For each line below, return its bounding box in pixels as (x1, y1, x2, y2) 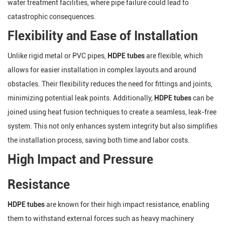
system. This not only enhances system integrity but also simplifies (8, 122, 217, 130)
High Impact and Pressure (8, 152, 153, 167)
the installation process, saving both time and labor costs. (8, 136, 190, 144)
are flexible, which (145, 52, 203, 60)
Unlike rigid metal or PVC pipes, (8, 52, 107, 60)
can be (191, 94, 213, 102)
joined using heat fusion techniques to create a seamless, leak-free (8, 108, 216, 116)
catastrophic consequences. (8, 13, 96, 21)
